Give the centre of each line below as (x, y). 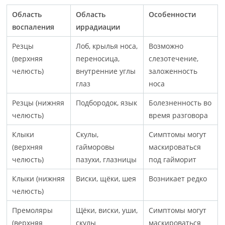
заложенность (173, 71)
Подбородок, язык (107, 102)
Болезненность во (180, 102)
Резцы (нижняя (38, 102)
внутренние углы (106, 71)
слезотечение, (174, 58)
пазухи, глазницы (106, 159)
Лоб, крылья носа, (107, 46)
